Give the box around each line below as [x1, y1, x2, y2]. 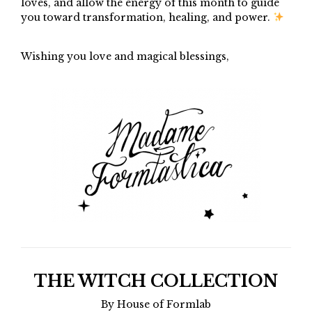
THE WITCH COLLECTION [34, 272, 278, 292]
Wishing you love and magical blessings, [21, 50, 229, 63]
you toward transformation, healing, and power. [21, 11, 273, 24]
